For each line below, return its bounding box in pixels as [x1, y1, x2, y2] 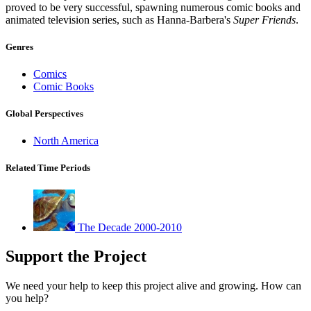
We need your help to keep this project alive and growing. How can [6, 280, 301, 292]
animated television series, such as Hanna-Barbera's [6, 13, 233, 26]
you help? [6, 292, 49, 305]
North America [33, 135, 99, 147]
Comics [33, 67, 67, 80]
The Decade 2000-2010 [78, 221, 182, 233]
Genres [6, 41, 33, 52]
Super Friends [233, 13, 296, 26]
